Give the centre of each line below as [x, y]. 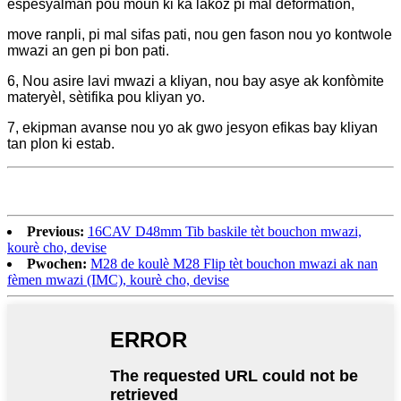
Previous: [55, 232]
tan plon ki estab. [61, 144]
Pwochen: [57, 264]
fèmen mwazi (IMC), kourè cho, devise [118, 280]
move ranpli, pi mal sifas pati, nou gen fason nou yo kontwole [200, 35]
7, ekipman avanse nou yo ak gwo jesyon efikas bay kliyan [192, 128]
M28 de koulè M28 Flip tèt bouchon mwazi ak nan [234, 264]
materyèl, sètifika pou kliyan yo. [106, 98]
